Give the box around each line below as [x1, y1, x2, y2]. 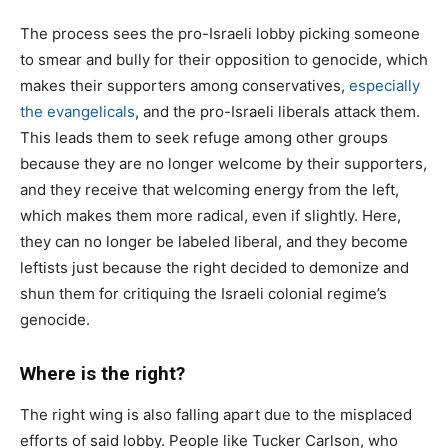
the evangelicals [20, 101, 135, 121]
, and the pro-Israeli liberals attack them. [135, 101, 420, 121]
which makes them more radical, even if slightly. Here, [20, 205, 401, 225]
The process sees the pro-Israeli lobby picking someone [20, 23, 420, 43]
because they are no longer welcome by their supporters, [20, 153, 427, 173]
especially [349, 75, 420, 95]
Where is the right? [20, 361, 185, 385]
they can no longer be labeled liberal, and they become [20, 231, 408, 251]
